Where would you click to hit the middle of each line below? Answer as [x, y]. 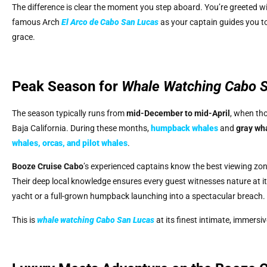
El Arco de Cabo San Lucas [110, 22]
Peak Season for [67, 86]
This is [24, 220]
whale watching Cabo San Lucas [96, 220]
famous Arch [37, 22]
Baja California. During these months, [81, 128]
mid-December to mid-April [178, 113]
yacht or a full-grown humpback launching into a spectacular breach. [139, 196]
